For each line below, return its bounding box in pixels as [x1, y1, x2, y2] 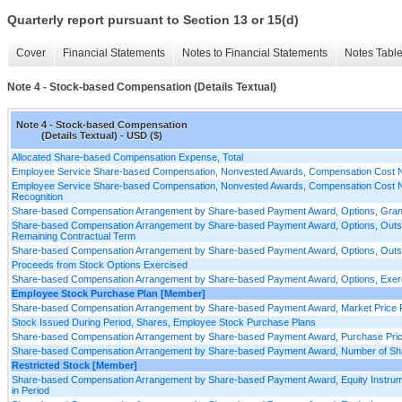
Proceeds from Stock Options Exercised [12, 258, 188, 270]
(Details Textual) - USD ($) [40, 129, 162, 141]
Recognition [12, 190, 63, 202]
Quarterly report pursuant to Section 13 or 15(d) [7, 13, 299, 28]
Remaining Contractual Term [12, 230, 135, 241]
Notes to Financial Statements [182, 47, 328, 60]
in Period [12, 384, 49, 396]
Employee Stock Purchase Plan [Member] [12, 287, 205, 299]
